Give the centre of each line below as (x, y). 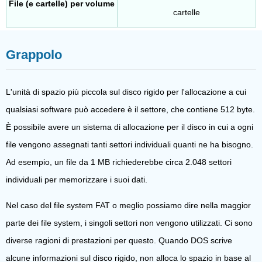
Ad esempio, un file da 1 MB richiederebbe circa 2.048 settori (119, 162)
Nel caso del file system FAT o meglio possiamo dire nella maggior (128, 206)
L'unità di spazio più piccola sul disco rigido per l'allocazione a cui (126, 92)
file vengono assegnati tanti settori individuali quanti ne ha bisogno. (130, 145)
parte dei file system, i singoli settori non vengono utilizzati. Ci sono (129, 223)
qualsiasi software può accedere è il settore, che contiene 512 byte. (130, 110)
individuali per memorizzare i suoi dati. (77, 180)
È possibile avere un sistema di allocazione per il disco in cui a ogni (130, 127)
